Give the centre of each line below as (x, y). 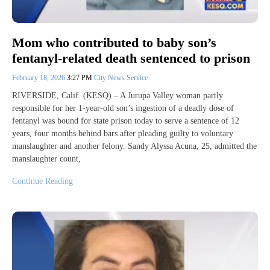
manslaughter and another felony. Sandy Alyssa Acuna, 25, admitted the (134, 146)
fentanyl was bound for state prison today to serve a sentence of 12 (126, 121)
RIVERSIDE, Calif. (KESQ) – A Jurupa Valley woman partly (118, 96)
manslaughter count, (46, 159)
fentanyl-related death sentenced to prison (131, 58)
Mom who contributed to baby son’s (114, 42)
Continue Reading (42, 181)
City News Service (121, 78)
